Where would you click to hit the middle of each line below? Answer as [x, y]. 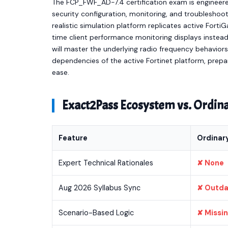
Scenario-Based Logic [96, 213]
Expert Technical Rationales [106, 163]
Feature [73, 138]
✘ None [210, 163]
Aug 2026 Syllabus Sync [99, 188]
